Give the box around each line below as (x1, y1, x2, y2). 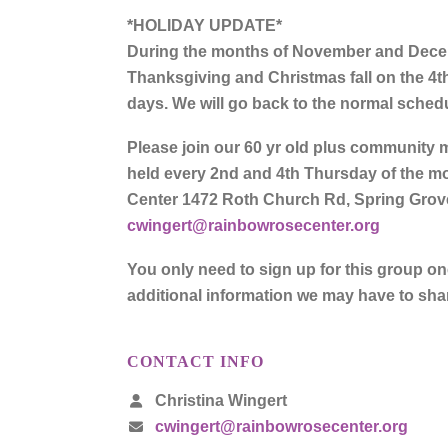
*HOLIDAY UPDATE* (127, 17, 282, 35)
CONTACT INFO (127, 353, 264, 371)
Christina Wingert (151, 392, 287, 410)
